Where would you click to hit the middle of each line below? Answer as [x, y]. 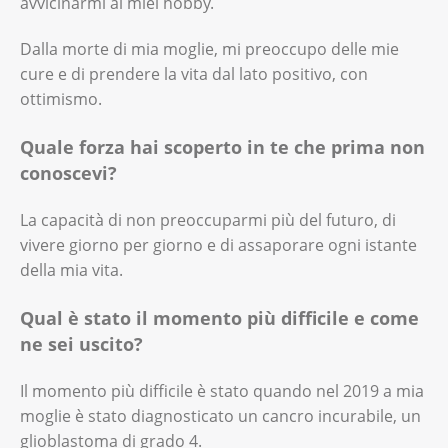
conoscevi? [71, 173]
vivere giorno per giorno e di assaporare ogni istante [218, 244]
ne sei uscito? [84, 344]
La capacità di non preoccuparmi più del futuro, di [208, 219]
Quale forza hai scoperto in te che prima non [222, 147]
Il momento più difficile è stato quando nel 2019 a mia [222, 390]
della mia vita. [73, 269]
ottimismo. [63, 98]
